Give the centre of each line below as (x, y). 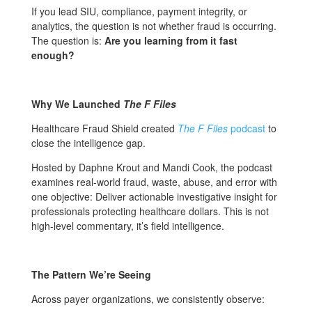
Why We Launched (77, 103)
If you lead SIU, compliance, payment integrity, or (139, 11)
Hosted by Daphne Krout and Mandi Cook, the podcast (151, 167)
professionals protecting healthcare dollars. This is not (150, 211)
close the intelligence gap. (88, 142)
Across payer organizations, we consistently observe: (148, 298)
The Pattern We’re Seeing (91, 274)
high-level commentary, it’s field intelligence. (127, 225)
